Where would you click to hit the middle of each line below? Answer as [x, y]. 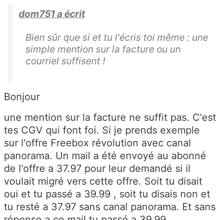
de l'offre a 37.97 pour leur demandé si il [97, 169]
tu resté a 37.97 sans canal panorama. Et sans [110, 207]
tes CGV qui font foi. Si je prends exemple [102, 130]
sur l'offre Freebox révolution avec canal [97, 143]
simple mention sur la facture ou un [103, 49]
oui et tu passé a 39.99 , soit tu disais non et [107, 194]
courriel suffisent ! [65, 61]
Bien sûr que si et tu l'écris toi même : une [117, 38]
